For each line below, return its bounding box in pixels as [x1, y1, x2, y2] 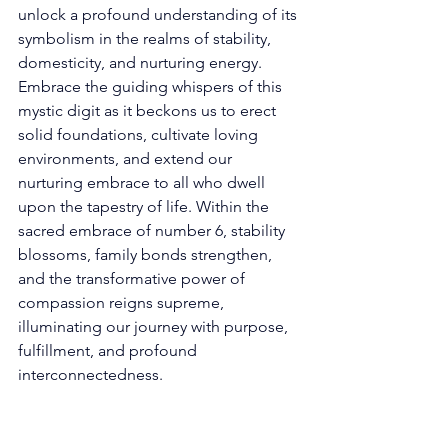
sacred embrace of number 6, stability [18, 220, 289, 240]
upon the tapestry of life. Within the [18, 196, 273, 216]
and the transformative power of [18, 268, 249, 288]
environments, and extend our [18, 148, 236, 168]
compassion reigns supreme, [18, 292, 228, 312]
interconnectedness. [18, 364, 167, 384]
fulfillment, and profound [18, 340, 201, 360]
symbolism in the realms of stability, [18, 28, 275, 48]
